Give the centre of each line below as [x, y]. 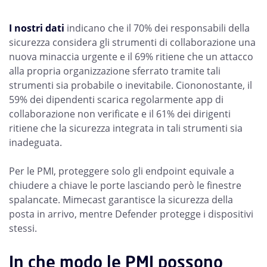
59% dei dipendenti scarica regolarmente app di [116, 100]
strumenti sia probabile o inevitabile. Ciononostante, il [131, 86]
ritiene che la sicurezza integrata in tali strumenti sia [126, 128]
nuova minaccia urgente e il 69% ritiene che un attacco [131, 57]
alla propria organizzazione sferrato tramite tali [115, 71]
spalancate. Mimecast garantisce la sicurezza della [121, 200]
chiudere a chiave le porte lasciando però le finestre [125, 186]
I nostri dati [37, 28]
